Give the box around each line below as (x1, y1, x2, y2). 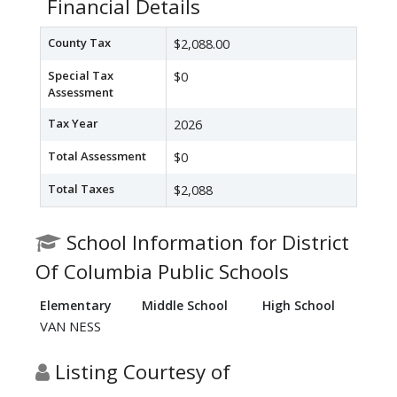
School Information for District (61, 229, 349, 257)
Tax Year (48, 115, 98, 132)
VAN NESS (40, 317, 101, 336)
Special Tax (48, 67, 113, 84)
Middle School (142, 297, 228, 315)
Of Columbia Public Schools (35, 258, 289, 286)
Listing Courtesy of (50, 358, 230, 386)
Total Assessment (48, 148, 146, 165)
